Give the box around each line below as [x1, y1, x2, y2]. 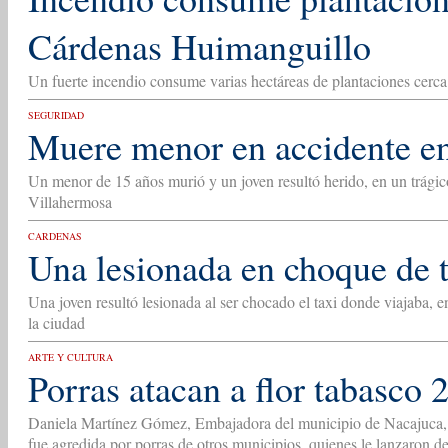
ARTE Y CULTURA [28, 350, 113, 364]
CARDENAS [28, 229, 82, 243]
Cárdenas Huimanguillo [28, 22, 371, 70]
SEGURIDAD [28, 108, 84, 122]
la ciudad [28, 312, 85, 333]
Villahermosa [28, 191, 112, 212]
